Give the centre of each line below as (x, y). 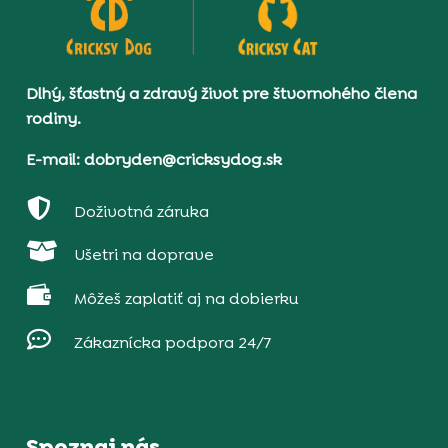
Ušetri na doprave (143, 255)
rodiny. (54, 118)
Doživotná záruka (141, 211)
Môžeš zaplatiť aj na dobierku (186, 299)
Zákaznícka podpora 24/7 (172, 343)
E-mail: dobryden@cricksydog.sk (154, 159)
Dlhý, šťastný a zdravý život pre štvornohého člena (222, 93)
